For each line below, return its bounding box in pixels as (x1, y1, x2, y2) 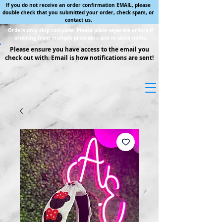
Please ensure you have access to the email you (9, 45, 149, 54)
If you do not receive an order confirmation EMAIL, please (6, 1, 151, 8)
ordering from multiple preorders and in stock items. (14, 34, 147, 41)
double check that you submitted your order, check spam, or (2, 9, 154, 16)
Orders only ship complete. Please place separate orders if (8, 27, 153, 34)
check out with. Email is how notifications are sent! (5, 54, 154, 62)
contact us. (64, 16, 92, 23)
